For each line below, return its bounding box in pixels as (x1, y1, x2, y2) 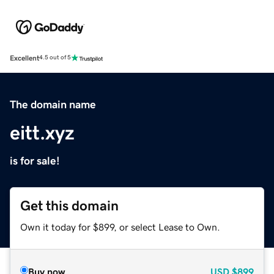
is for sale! (10, 155, 60, 166)
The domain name (10, 98, 96, 110)
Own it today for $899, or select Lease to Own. (20, 221, 220, 232)
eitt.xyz (10, 122, 75, 143)
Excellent (10, 54, 39, 62)
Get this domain (20, 198, 119, 213)
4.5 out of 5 (39, 54, 71, 61)
